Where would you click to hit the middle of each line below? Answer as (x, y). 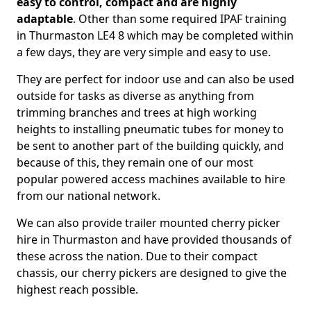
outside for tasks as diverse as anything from (135, 96)
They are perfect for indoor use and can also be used (155, 79)
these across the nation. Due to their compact (137, 256)
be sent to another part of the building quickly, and (150, 146)
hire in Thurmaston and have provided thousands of (154, 239)
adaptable (45, 19)
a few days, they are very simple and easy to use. (144, 52)
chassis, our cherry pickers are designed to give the (152, 273)
